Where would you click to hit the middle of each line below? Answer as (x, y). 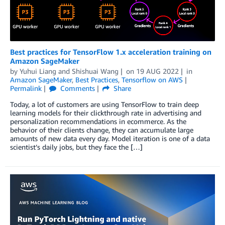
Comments (76, 88)
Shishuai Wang (95, 71)
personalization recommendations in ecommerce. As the (98, 122)
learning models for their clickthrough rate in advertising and (106, 113)
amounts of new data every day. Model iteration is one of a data (110, 139)
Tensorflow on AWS (152, 80)
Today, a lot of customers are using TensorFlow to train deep (104, 104)
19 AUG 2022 (157, 71)
